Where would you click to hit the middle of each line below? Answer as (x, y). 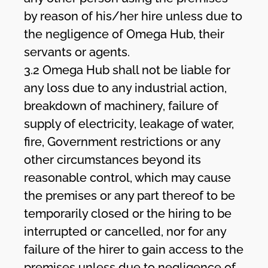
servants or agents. (77, 52)
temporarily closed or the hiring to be (128, 213)
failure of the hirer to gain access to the (134, 249)
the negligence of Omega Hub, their (124, 34)
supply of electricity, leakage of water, (129, 124)
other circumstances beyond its (113, 159)
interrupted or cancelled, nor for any (125, 231)
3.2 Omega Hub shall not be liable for (127, 70)
